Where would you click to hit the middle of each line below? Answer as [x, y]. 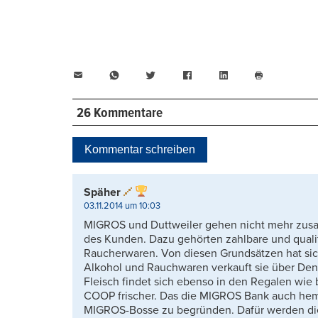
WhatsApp [145, 75]
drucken [274, 97]
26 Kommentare [119, 113]
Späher [102, 192]
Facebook [216, 75]
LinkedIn [250, 75]
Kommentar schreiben [140, 149]
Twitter [173, 75]
